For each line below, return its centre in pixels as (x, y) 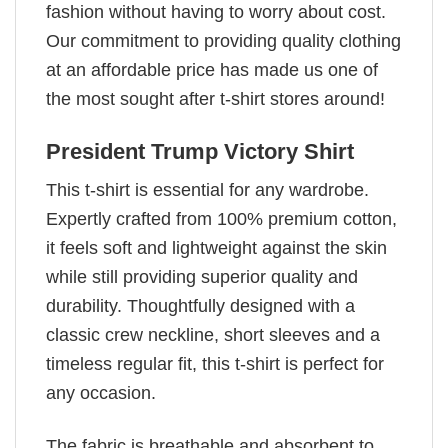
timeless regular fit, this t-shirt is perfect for (215, 364)
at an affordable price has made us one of (212, 70)
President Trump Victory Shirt (200, 151)
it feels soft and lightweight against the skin (216, 248)
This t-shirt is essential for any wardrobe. (207, 190)
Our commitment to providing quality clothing (223, 41)
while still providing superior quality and (202, 277)
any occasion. (101, 393)
